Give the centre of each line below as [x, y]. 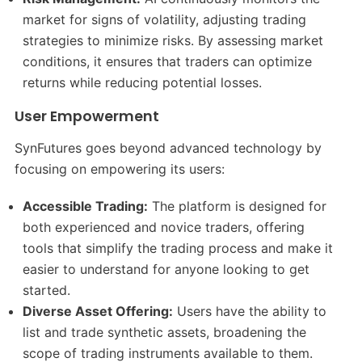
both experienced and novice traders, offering [164, 227]
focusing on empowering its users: [119, 169]
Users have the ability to [250, 311]
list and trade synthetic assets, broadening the [165, 333]
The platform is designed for [238, 206]
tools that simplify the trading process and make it [178, 248]
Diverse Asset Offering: [98, 311]
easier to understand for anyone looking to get [166, 269]
